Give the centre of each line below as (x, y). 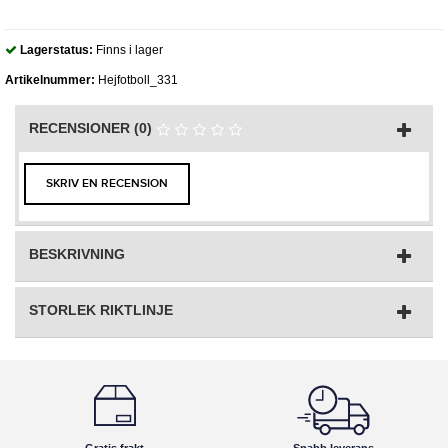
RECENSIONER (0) (92, 128)
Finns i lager (128, 50)
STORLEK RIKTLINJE (101, 309)
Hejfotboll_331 (136, 80)
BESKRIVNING (77, 253)
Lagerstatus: (56, 50)
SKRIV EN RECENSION (107, 183)
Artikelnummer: (50, 80)
